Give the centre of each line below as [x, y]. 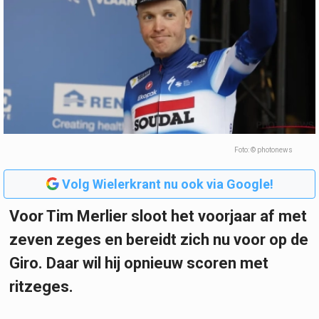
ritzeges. [41, 286]
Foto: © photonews [263, 150]
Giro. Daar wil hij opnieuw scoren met [139, 263]
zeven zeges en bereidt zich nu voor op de [159, 239]
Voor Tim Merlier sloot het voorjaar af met [158, 216]
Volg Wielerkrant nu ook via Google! [167, 184]
